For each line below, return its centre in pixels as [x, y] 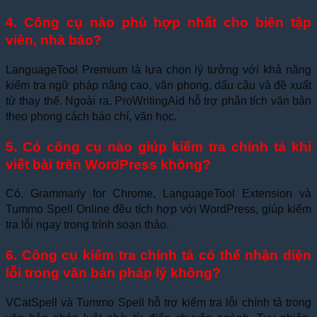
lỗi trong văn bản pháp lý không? [113, 273]
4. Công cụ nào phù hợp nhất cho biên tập [158, 23]
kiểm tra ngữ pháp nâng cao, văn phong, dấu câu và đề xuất [158, 85]
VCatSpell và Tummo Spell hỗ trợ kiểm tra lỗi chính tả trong [158, 302]
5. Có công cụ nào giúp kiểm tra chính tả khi [158, 146]
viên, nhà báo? [54, 40]
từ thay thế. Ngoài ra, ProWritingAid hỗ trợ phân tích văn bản [158, 100]
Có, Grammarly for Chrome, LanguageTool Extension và [158, 194]
